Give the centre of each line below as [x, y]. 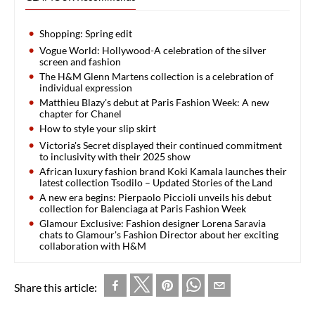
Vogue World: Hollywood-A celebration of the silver [153, 50]
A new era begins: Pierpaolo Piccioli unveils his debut [155, 197]
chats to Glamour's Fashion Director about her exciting [159, 234]
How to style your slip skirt [98, 128]
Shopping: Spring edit [86, 33]
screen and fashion [80, 61]
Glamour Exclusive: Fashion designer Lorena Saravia [153, 223]
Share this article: [56, 287]
